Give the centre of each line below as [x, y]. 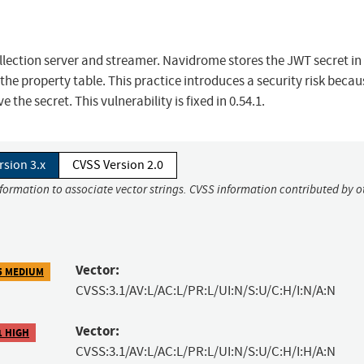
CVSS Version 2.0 [118, 165]
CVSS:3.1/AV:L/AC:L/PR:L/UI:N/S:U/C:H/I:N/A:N [205, 291]
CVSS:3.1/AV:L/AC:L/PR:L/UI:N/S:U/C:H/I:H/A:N [205, 352]
